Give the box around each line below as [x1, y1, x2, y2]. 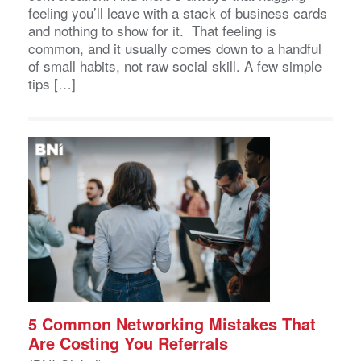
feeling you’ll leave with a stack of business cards [28, 2, 327, 23]
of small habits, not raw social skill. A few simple [28, 56, 322, 77]
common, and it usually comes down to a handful [28, 38, 322, 59]
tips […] [28, 73, 76, 94]
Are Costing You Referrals [28, 330, 228, 355]
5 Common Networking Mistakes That [28, 311, 316, 335]
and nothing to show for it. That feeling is [28, 20, 276, 41]
